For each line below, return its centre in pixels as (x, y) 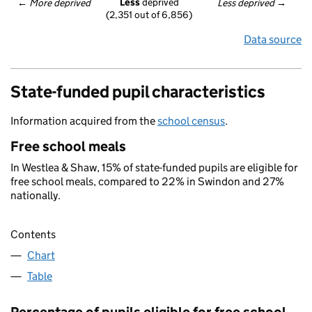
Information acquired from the (84, 121)
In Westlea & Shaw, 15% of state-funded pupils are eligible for (154, 167)
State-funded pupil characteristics (138, 92)
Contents (33, 235)
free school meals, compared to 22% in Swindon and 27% (147, 181)
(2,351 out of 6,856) (149, 15)
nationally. (36, 195)
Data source (273, 39)
